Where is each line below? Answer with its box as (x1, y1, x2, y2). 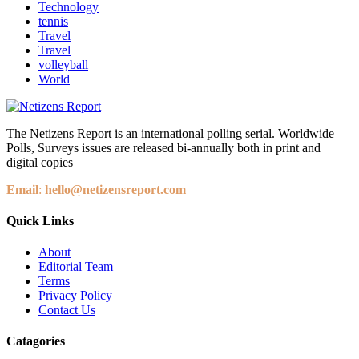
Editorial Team (38, 260, 113, 274)
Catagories (6, 334, 65, 349)
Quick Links (6, 213, 74, 228)
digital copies (6, 155, 73, 169)
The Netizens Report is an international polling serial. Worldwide (6, 126, 334, 140)
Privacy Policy (38, 288, 112, 303)
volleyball (38, 57, 88, 71)
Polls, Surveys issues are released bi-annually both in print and (6, 140, 321, 155)
